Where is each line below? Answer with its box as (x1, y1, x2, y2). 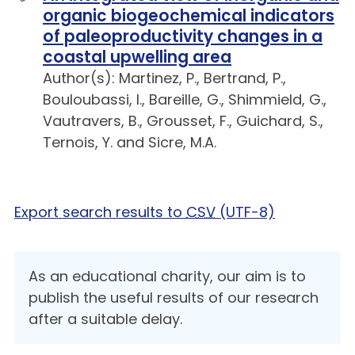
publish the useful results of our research (29, 288, 319, 307)
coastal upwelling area (43, 46, 231, 69)
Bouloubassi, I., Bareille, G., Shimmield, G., (43, 90, 326, 110)
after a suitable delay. (29, 309, 182, 329)
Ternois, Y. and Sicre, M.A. (43, 132, 216, 153)
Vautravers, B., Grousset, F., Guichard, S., (43, 111, 323, 132)
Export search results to (14, 202, 186, 222)
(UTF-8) (216, 202, 275, 222)
